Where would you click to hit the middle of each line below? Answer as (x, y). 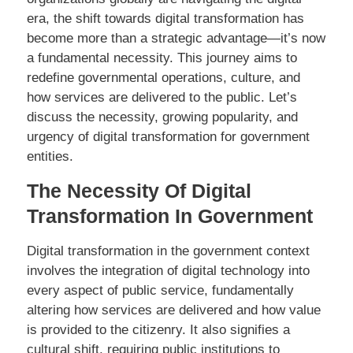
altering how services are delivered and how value (174, 310)
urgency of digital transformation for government (168, 137)
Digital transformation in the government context (168, 251)
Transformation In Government (170, 216)
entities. (50, 157)
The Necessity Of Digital (139, 190)
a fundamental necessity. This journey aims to (162, 58)
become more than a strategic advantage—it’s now (176, 39)
